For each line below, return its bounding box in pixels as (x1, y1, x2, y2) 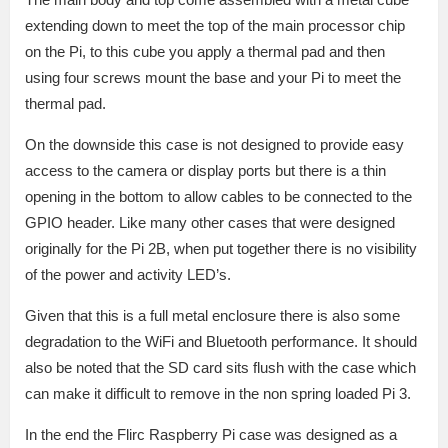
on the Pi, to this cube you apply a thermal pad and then (25, 42, 385, 60)
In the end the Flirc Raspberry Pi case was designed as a (25, 425, 397, 443)
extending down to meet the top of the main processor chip (25, 16, 405, 34)
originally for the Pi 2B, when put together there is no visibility (25, 239, 417, 257)
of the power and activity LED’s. (25, 265, 231, 283)
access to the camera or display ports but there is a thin (25, 161, 386, 179)
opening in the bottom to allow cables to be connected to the (25, 187, 412, 205)
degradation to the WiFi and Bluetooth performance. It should (25, 332, 417, 350)
